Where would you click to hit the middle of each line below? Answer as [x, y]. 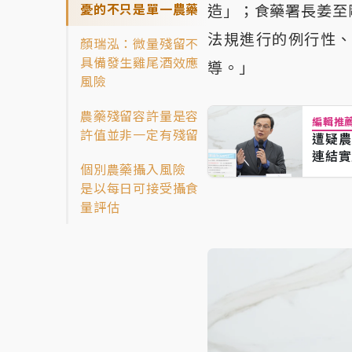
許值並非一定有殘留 [140, 135]
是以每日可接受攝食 [140, 188]
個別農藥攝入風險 [140, 169]
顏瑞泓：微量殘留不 [140, 44]
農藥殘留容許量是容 [140, 116]
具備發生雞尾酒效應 [140, 62]
